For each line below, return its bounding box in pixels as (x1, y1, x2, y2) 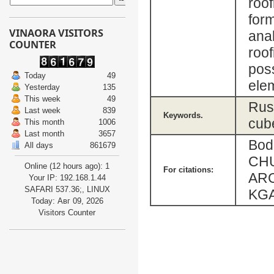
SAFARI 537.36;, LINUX (24, 185, 110, 194)
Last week (24, 106, 61, 115)
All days (24, 141, 53, 150)
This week (24, 94, 61, 103)
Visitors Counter (39, 208, 96, 217)
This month (24, 117, 64, 127)
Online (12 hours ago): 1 (24, 161, 110, 171)
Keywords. (163, 111, 204, 120)
